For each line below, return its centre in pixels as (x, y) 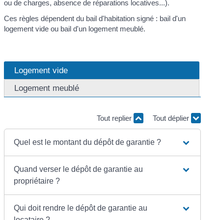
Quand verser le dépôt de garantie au (79, 169)
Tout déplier (172, 118)
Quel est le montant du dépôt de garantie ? (88, 142)
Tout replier (115, 118)
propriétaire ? (37, 181)
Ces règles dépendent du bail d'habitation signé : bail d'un (95, 18)
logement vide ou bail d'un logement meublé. (75, 28)
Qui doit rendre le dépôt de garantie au (81, 208)
